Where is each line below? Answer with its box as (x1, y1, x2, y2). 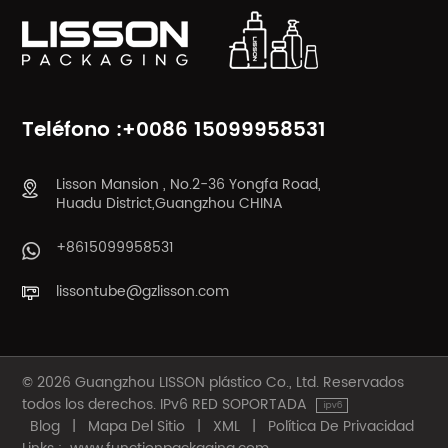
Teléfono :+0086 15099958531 (22, 114, 327, 148)
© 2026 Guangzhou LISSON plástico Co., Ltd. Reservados (22, 371, 405, 395)
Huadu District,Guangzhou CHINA (56, 192, 284, 216)
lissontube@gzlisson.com (56, 280, 230, 304)
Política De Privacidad (268, 415, 415, 439)
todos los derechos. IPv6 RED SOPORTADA (22, 393, 312, 417)
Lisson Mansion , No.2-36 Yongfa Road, (56, 173, 322, 197)
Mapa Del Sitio (88, 415, 186, 439)
